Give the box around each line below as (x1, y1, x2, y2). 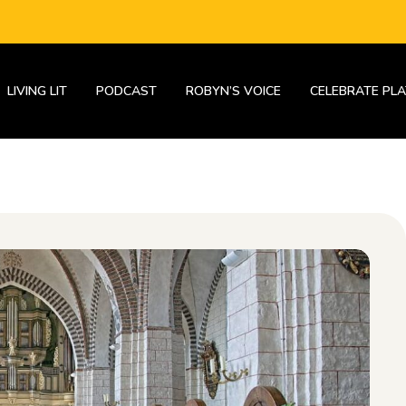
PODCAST (96, 82, 157, 100)
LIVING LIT (7, 82, 67, 100)
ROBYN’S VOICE (186, 82, 281, 100)
